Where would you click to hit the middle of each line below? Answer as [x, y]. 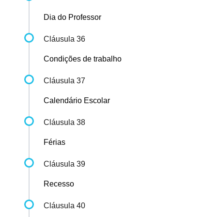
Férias [54, 142]
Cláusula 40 [64, 206]
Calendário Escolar [77, 101]
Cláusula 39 [64, 164]
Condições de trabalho [83, 59]
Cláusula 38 [64, 123]
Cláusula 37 [64, 81]
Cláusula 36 [64, 39]
